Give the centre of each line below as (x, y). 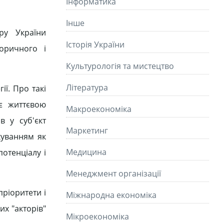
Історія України (95, 44)
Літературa (87, 87)
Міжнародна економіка (111, 195)
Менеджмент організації (113, 173)
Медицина (86, 152)
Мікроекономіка (97, 216)
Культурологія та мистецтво (120, 66)
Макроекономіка (99, 109)
